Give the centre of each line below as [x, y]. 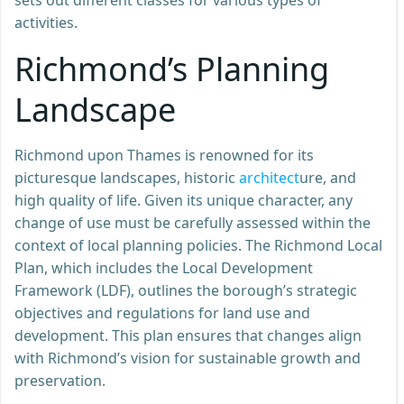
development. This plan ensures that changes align [188, 335]
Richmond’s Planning [172, 69]
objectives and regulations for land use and [162, 312]
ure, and [328, 177]
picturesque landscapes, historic [127, 177]
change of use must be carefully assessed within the [193, 222]
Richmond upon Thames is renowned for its [164, 155]
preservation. [60, 380]
